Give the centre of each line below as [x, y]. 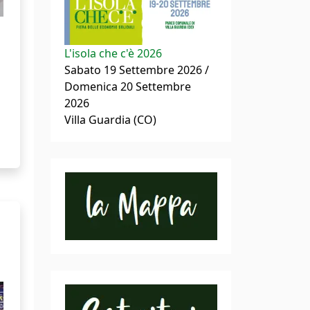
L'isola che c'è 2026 [113, 53]
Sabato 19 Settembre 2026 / [137, 70]
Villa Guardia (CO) [110, 119]
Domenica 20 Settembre [128, 86]
